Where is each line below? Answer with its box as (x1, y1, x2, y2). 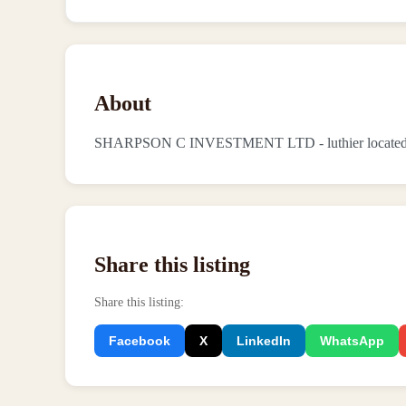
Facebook (109, 333, 170, 348)
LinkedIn (237, 333, 291, 348)
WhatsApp (320, 333, 384, 348)
